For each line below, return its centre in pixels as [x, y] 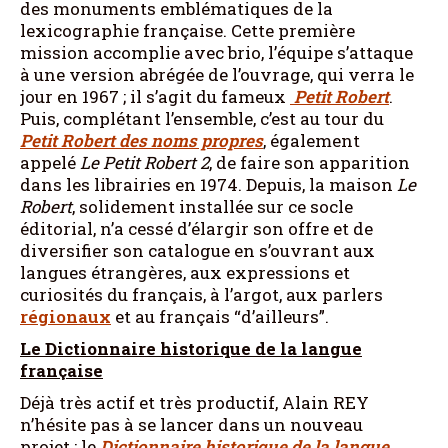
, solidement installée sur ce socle [212, 206]
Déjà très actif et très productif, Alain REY [194, 402]
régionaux [65, 316]
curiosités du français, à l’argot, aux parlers [201, 294]
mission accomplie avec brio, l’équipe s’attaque [216, 52]
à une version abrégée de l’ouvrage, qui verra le [217, 74]
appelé [50, 162]
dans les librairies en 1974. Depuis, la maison [208, 184]
